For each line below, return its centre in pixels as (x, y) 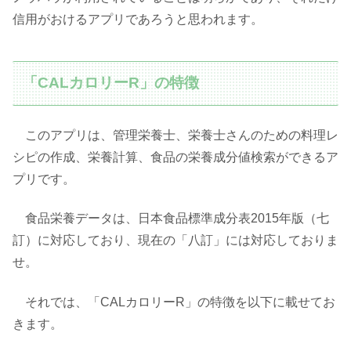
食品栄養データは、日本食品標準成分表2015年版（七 (171, 219)
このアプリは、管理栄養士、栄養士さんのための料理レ (182, 135)
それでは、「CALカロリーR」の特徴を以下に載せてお (180, 302)
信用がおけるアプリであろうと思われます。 (138, 20)
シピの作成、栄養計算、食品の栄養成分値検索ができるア (175, 157)
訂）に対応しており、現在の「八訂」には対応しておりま (175, 241)
